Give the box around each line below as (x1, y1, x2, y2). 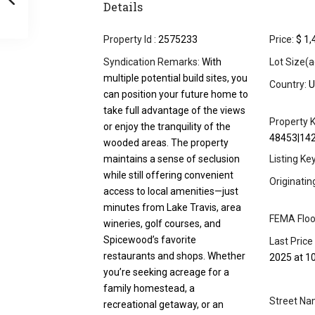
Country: (269, 79, 307, 91)
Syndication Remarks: (103, 56, 200, 68)
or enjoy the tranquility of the (103, 121, 231, 133)
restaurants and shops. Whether (103, 250, 245, 262)
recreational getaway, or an (103, 299, 224, 311)
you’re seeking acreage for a (103, 266, 229, 278)
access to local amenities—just (103, 186, 238, 198)
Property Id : (103, 34, 156, 46)
